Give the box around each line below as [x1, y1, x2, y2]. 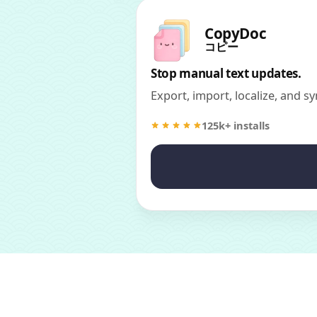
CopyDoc [204, 23, 267, 44]
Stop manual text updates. [151, 65, 301, 82]
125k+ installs [202, 118, 270, 133]
